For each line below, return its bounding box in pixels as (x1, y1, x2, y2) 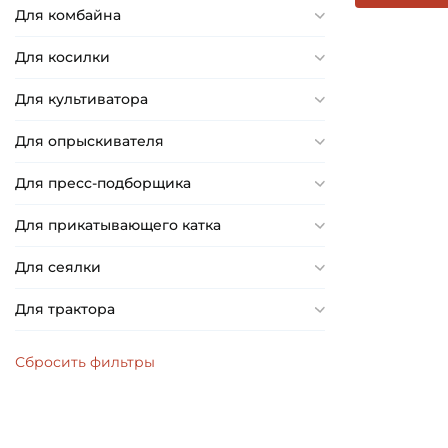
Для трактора (15, 300, 115, 319)
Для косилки (15, 48, 110, 67)
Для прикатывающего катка (15, 216, 221, 235)
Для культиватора (15, 90, 148, 109)
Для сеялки (15, 258, 101, 277)
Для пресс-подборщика (15, 174, 191, 193)
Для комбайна (15, 6, 121, 25)
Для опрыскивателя (15, 132, 164, 151)
